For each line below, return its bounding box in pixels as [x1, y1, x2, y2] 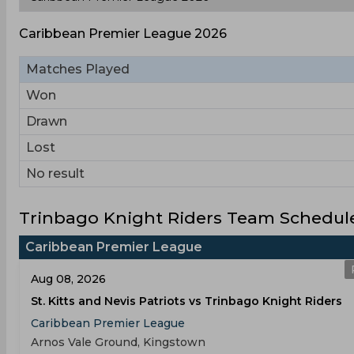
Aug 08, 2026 [31, 272, 106, 286]
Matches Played [26, 62, 130, 77]
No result [26, 166, 85, 181]
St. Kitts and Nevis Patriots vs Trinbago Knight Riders [31, 294, 342, 308]
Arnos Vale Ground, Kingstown [31, 335, 205, 349]
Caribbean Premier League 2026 [19, 26, 227, 41]
